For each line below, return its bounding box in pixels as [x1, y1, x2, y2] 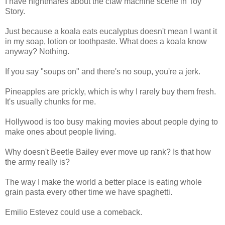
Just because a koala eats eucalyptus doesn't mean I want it [5, 27, 217, 36]
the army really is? [5, 157, 70, 166]
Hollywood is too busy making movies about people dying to [5, 117, 218, 126]
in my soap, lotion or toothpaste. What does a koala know [5, 37, 207, 46]
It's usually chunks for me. [5, 97, 96, 106]
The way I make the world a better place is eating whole [5, 177, 202, 186]
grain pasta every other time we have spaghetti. [5, 187, 172, 196]
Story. [5, 7, 25, 16]
